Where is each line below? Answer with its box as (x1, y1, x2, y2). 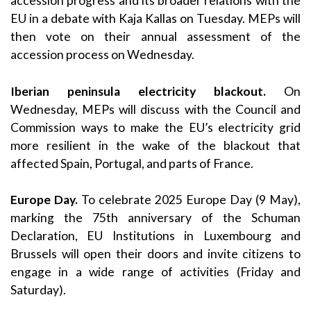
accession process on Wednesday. (10, 47, 194, 62)
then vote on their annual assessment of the (10, 29, 301, 44)
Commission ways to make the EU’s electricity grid (10, 119, 301, 135)
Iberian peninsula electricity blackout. (10, 83, 266, 99)
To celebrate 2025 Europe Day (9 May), (78, 192, 301, 207)
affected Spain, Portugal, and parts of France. (10, 155, 253, 171)
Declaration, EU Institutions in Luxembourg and (10, 228, 301, 243)
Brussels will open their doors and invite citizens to (10, 246, 301, 261)
